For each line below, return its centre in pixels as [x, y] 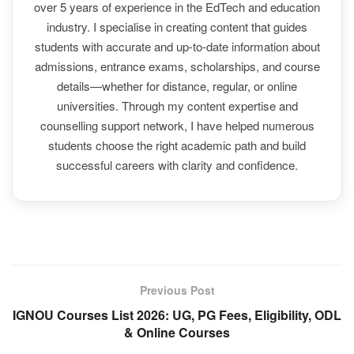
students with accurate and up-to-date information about [177, 46]
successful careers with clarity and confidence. [177, 164]
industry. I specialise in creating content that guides [177, 26]
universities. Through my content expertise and [177, 105]
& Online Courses [177, 332]
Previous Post [177, 290]
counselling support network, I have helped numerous [177, 125]
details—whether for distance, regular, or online [177, 85]
